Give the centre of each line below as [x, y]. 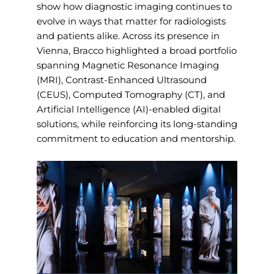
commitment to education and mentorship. [136, 139]
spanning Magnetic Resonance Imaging [128, 65]
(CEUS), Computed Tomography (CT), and [131, 94]
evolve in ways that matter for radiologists [131, 21]
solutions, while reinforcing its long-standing [137, 124]
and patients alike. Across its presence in [128, 36]
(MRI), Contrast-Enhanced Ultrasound [122, 80]
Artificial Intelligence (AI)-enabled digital [129, 109]
